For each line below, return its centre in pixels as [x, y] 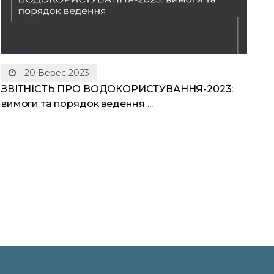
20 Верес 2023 [56, 73]
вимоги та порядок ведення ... [77, 104]
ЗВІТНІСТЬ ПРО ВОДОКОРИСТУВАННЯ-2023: [117, 89]
